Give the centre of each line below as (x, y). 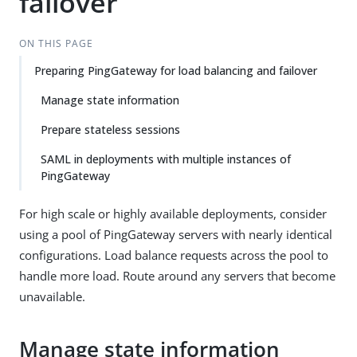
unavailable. (52, 296)
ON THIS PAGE (56, 43)
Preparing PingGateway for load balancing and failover (176, 71)
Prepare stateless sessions (110, 129)
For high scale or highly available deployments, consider (173, 214)
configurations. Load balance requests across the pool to (174, 255)
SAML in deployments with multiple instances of (166, 159)
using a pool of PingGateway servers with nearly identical (176, 234)
